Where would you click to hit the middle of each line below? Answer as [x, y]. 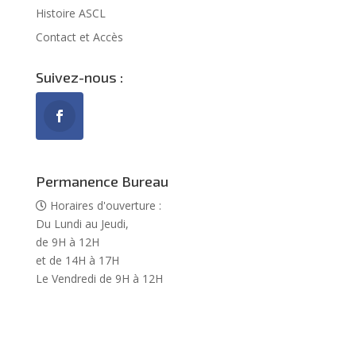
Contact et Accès [79, 37]
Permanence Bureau [102, 182]
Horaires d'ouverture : [104, 206]
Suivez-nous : [79, 77]
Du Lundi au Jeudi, [82, 224]
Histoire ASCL [70, 13]
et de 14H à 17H [77, 261]
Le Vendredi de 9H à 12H [99, 279]
